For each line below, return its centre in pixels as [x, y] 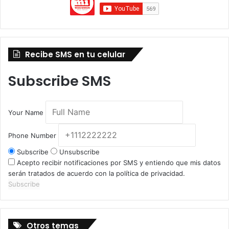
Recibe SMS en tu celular [75, 55]
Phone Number [32, 136]
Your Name [26, 113]
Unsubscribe [78, 152]
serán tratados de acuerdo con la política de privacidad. [97, 174]
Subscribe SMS [60, 81]
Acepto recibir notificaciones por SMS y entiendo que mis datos [118, 163]
